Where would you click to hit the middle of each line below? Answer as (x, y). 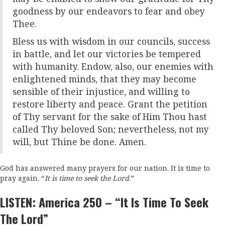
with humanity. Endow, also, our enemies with (113, 67)
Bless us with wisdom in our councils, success (111, 42)
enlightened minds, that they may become (104, 79)
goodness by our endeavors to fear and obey (109, 12)
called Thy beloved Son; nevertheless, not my (111, 130)
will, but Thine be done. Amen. (79, 142)
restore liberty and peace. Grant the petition (110, 104)
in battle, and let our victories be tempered (107, 54)
